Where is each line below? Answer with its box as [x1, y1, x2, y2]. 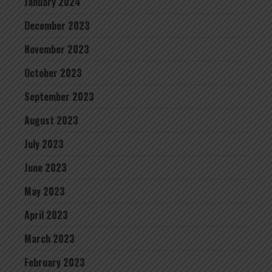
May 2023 [24, 184, 65, 199]
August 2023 [24, 113, 78, 127]
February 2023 [24, 255, 85, 270]
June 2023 [24, 160, 67, 175]
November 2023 [24, 42, 89, 56]
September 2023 [24, 89, 94, 104]
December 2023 [24, 18, 90, 33]
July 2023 [24, 137, 64, 151]
